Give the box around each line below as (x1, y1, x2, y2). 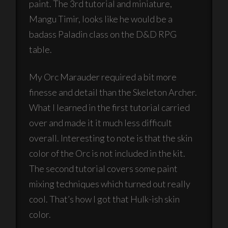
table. (29, 44, 52, 55)
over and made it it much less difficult (29, 117, 173, 129)
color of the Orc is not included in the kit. (29, 148, 186, 159)
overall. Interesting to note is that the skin (29, 132, 193, 144)
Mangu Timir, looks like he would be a (29, 13, 173, 25)
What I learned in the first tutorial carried (29, 102, 190, 113)
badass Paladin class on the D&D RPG (29, 28, 177, 40)
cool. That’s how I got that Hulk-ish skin (29, 193, 180, 205)
